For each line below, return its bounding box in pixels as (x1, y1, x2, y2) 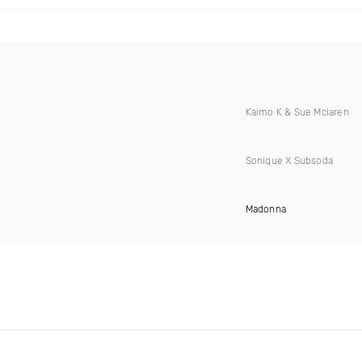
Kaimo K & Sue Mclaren (245, 107, 349, 118)
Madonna (245, 204, 286, 215)
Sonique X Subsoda (245, 155, 333, 166)
